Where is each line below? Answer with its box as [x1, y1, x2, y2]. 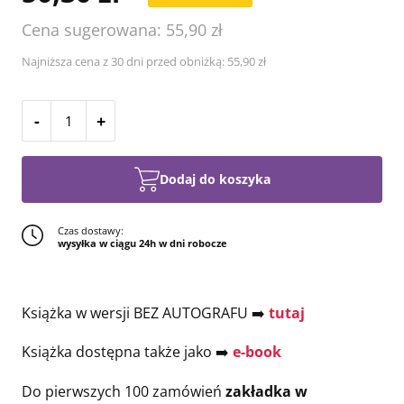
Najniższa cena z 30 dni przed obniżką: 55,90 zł [22, 52, 266, 69]
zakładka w [225, 381, 308, 401]
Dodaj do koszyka [159, 170, 271, 188]
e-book [233, 342, 281, 363]
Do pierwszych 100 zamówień [22, 381, 225, 401]
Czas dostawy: [58, 223, 124, 237]
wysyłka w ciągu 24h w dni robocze [58, 235, 227, 250]
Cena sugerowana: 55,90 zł [22, 18, 223, 41]
